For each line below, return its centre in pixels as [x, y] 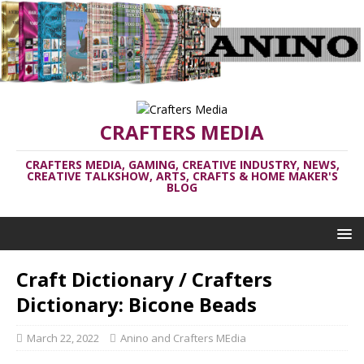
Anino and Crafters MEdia [183, 338]
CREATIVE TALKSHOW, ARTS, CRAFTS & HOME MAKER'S [182, 175]
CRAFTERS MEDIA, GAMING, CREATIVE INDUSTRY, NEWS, [182, 164]
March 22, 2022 [63, 338]
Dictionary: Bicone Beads [136, 304]
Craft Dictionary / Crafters [144, 279]
